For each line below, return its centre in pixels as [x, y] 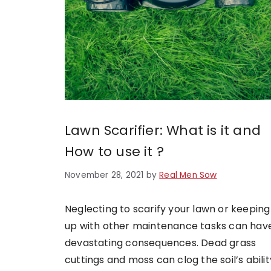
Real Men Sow [188, 175]
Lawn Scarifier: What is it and [163, 130]
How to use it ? [114, 151]
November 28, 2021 [104, 175]
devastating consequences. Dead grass [161, 243]
